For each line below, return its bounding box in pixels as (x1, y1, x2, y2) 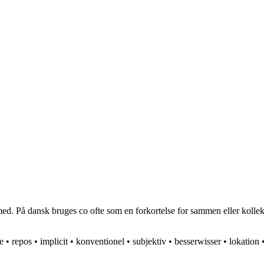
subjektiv (133, 236, 166, 247)
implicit (40, 236, 68, 247)
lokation (229, 236, 259, 247)
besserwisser (174, 236, 221, 247)
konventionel (76, 236, 124, 247)
